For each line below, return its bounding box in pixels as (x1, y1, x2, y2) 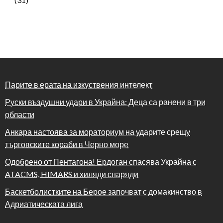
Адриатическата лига (5, 199, 83, 209)
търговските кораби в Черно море (5, 139, 128, 149)
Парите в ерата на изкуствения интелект (5, 80, 152, 90)
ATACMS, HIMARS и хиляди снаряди (5, 169, 138, 179)
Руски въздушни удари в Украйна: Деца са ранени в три (5, 97, 206, 107)
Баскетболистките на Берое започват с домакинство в (5, 187, 202, 197)
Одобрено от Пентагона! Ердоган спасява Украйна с (5, 157, 197, 167)
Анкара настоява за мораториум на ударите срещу (5, 127, 190, 137)
